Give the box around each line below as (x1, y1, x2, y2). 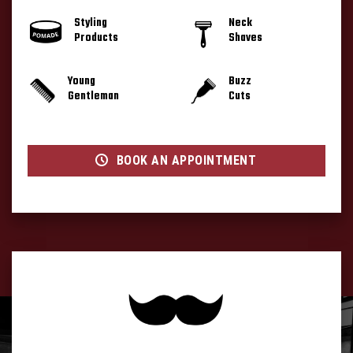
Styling (73, 14, 107, 32)
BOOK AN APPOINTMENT (116, 153, 257, 169)
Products (73, 29, 118, 47)
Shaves (228, 29, 262, 47)
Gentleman (67, 87, 119, 105)
